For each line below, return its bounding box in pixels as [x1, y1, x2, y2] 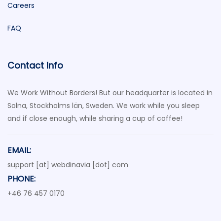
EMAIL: [7, 145, 31, 156]
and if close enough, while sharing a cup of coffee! [7, 113, 183, 123]
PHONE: [7, 173, 36, 184]
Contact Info [7, 59, 63, 72]
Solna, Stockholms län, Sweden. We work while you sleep [7, 101, 200, 110]
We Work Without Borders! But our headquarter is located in [7, 88, 213, 98]
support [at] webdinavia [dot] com [7, 160, 128, 170]
